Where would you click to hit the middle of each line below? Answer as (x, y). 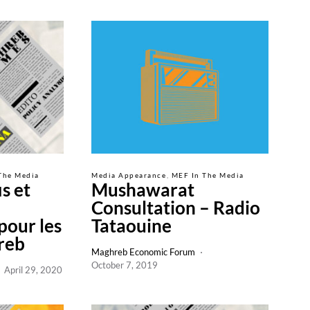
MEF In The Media (208, 175)
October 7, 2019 (125, 265)
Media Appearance (129, 175)
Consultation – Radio (176, 208)
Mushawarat (143, 190)
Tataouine (131, 226)
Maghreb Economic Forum (143, 252)
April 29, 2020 (33, 270)
